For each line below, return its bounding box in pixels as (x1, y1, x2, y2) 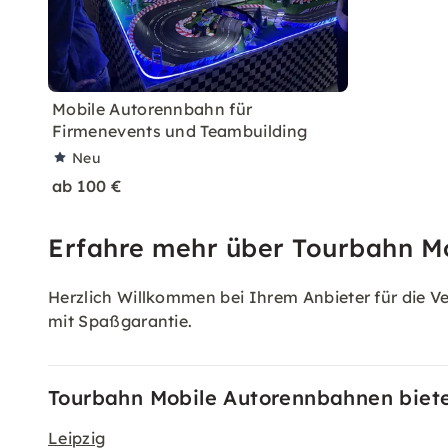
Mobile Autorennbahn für (52, 99, 253, 119)
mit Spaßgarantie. (48, 311, 193, 331)
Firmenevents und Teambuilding (52, 121, 308, 141)
